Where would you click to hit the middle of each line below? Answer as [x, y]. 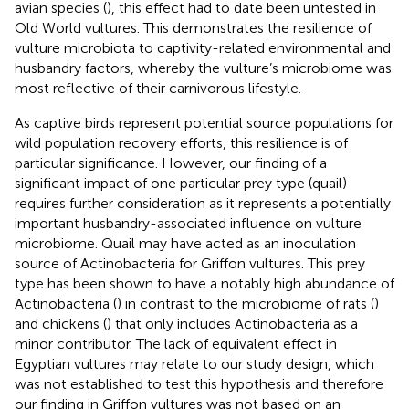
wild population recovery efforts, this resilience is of [181, 142]
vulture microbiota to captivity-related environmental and [203, 47]
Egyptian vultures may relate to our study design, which [194, 363]
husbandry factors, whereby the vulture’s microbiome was [203, 68]
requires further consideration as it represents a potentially [203, 203]
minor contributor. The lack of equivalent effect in [176, 343]
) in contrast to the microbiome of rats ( [246, 303]
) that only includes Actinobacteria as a [232, 323]
